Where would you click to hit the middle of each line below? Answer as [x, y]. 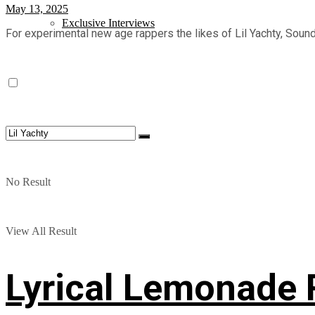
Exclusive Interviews [108, 23]
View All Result [41, 231]
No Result [28, 182]
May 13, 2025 [37, 8]
